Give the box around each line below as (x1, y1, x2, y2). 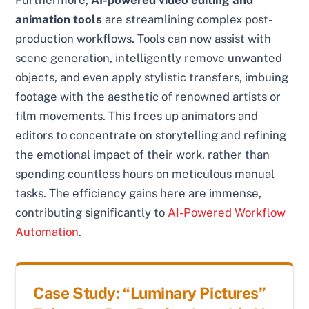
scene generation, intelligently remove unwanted (15, 50, 283, 65)
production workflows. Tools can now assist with (15, 31, 272, 46)
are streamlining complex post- (102, 12, 273, 26)
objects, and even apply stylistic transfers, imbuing (15, 70, 289, 84)
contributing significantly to (15, 205, 168, 219)
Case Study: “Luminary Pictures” (33, 283, 266, 302)
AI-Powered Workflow (168, 205, 286, 219)
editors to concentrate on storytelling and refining (15, 128, 287, 142)
